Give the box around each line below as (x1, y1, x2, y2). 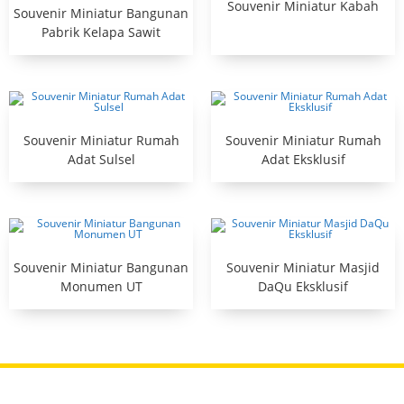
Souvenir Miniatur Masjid (226, 259, 380, 277)
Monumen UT (60, 278, 142, 296)
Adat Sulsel (67, 151, 135, 169)
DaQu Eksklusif (258, 278, 348, 296)
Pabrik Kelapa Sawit (41, 23, 161, 41)
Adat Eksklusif (261, 151, 345, 169)
